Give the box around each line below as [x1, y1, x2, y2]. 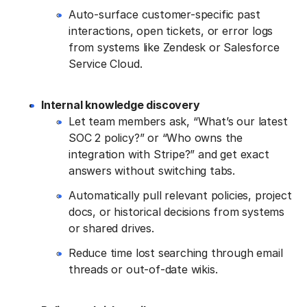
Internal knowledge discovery [41, 97, 200, 112]
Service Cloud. [69, 56, 143, 71]
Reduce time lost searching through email [69, 245, 283, 260]
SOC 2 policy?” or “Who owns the [69, 130, 243, 145]
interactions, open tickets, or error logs [69, 23, 273, 38]
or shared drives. [69, 221, 154, 235]
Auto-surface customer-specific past [69, 7, 260, 21]
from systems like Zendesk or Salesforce [69, 40, 280, 54]
